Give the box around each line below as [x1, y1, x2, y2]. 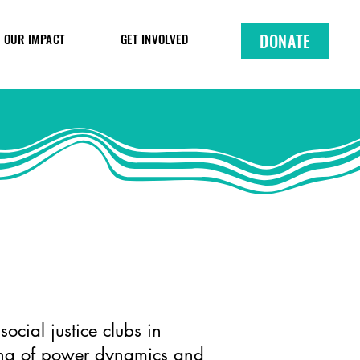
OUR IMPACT [3, 29, 65, 47]
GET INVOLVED [120, 29, 189, 47]
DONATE [260, 28, 311, 53]
